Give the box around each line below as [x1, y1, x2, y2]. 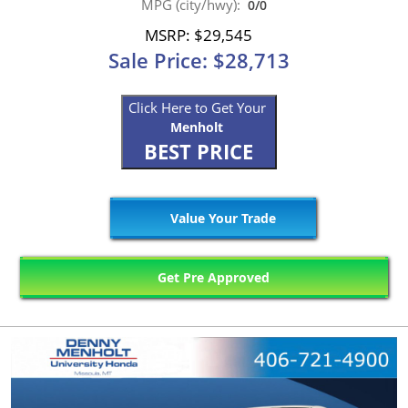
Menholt [170, 118, 223, 137]
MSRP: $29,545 [145, 25, 252, 46]
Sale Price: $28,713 [107, 47, 290, 75]
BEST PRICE [144, 138, 253, 167]
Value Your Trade [166, 209, 276, 228]
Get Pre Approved [154, 269, 270, 287]
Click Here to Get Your [127, 98, 270, 117]
